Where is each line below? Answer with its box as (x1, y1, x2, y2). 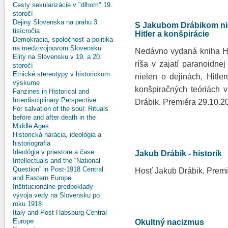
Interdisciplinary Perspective (13, 96, 96, 104)
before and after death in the (13, 113, 96, 121)
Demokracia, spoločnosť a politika (13, 35, 113, 43)
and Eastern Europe (13, 174, 71, 182)
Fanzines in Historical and (13, 87, 89, 95)
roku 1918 (13, 199, 42, 208)
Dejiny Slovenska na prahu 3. (13, 18, 99, 26)
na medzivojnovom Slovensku (13, 44, 101, 52)
